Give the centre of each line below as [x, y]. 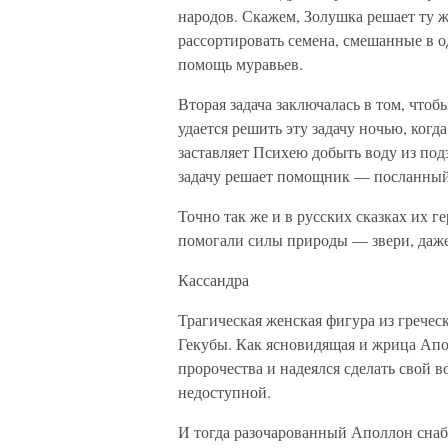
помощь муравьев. [240, 63]
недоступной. [224, 391]
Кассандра [213, 279]
